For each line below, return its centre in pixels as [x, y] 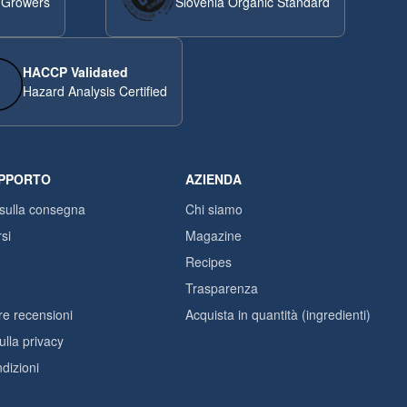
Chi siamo [214, 209]
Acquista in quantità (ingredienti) [278, 314]
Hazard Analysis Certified [94, 91]
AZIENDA [213, 179]
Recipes [208, 262]
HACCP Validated [75, 72]
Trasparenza [222, 288]
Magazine [213, 235]
